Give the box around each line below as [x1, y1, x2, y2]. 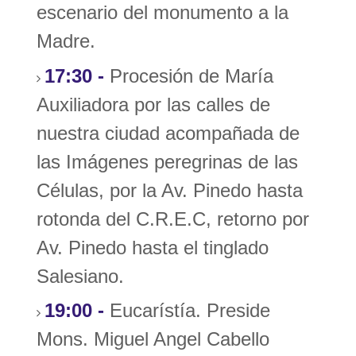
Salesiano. [37, 265, 125, 287]
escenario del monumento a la [37, 2, 289, 24]
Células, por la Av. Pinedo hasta [37, 179, 304, 201]
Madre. [37, 30, 96, 52]
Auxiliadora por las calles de [37, 93, 271, 115]
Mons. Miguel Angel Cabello [37, 328, 270, 350]
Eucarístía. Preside [104, 300, 271, 322]
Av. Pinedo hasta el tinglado [37, 236, 269, 258]
